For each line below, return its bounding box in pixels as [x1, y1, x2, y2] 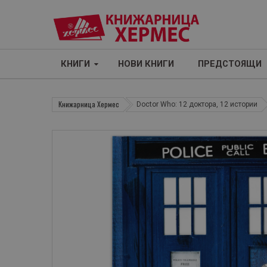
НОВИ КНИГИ [118, 58, 174, 70]
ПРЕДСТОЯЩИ [198, 58, 262, 70]
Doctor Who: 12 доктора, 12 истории [136, 100, 257, 109]
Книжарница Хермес [58, 99, 119, 110]
